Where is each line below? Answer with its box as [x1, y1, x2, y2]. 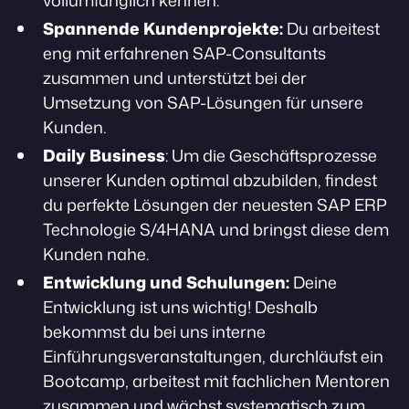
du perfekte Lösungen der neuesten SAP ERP [43, 193, 387, 216]
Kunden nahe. [43, 242, 149, 266]
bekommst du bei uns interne [43, 320, 266, 343]
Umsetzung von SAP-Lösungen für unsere [43, 90, 363, 114]
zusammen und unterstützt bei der [43, 66, 307, 89]
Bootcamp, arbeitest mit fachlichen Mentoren [43, 369, 390, 393]
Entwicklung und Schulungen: [43, 270, 289, 294]
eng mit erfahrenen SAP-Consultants [43, 41, 326, 65]
